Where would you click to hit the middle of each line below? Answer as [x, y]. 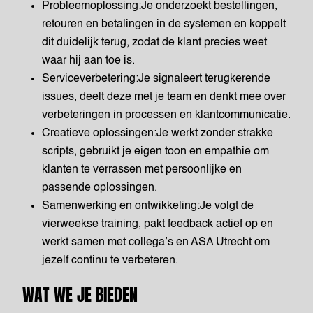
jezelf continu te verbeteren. [110, 261]
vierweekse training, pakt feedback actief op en [158, 224]
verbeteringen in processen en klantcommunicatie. [166, 115]
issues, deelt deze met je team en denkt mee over [164, 97]
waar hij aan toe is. [88, 61]
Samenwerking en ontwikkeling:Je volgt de [148, 206]
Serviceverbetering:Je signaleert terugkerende [156, 79]
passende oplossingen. [100, 188]
